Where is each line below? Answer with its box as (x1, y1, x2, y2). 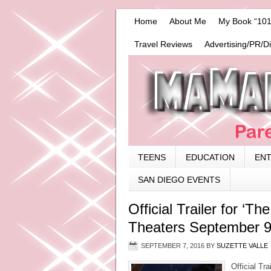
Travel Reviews (134, 39, 192, 49)
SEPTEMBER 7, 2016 (141, 242, 204, 249)
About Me (169, 16, 206, 26)
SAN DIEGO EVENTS (138, 175, 220, 184)
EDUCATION (186, 152, 235, 162)
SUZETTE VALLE (217, 242, 268, 249)
